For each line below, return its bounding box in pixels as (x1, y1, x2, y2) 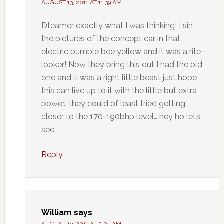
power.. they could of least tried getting (41, 99, 185, 108)
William (41, 208, 72, 217)
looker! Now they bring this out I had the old (41, 60, 202, 69)
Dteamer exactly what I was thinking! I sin (41, 21, 193, 30)
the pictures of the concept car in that (41, 34, 180, 43)
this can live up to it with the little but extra (41, 86, 197, 95)
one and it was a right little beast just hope (41, 73, 197, 82)
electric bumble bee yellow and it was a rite (41, 47, 201, 56)
